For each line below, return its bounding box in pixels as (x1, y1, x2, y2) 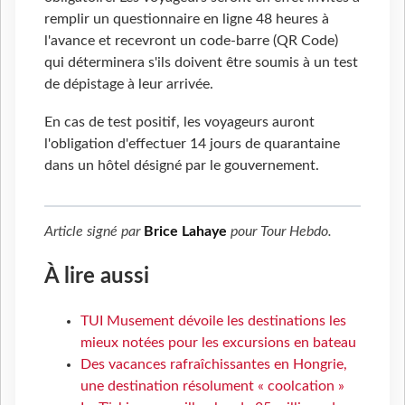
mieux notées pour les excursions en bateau (80, 335, 356, 351)
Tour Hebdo (260, 223, 328, 239)
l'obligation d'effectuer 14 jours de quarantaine (44, 136, 340, 151)
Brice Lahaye (144, 223, 227, 239)
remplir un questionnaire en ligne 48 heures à (44, 11, 329, 26)
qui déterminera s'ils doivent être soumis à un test (44, 54, 358, 70)
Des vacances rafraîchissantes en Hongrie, (80, 357, 347, 372)
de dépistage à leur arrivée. (44, 76, 213, 91)
